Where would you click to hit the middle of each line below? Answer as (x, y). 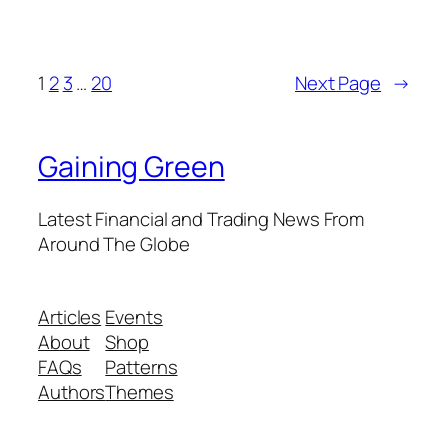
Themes (139, 392)
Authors (72, 392)
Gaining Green (131, 167)
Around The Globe (114, 243)
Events (134, 317)
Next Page (338, 83)
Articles (70, 317)
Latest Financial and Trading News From (201, 218)
